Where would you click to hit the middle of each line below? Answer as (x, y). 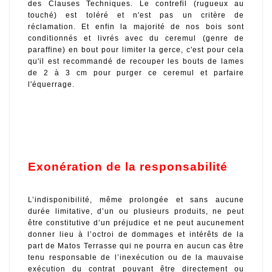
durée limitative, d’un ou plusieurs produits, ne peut (136, 211)
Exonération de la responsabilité (128, 167)
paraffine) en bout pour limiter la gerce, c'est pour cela (136, 50)
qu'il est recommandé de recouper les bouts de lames (136, 62)
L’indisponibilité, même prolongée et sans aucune (136, 199)
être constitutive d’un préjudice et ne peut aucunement (136, 223)
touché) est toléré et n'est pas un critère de (136, 15)
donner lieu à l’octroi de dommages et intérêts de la (136, 234)
